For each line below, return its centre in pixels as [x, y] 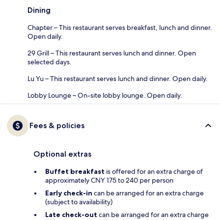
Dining [39, 10]
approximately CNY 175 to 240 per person [109, 180]
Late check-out [71, 214]
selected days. [50, 62]
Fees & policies [57, 125]
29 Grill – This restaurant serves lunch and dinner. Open [112, 53]
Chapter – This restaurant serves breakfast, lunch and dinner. [120, 27]
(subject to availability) [79, 202]
